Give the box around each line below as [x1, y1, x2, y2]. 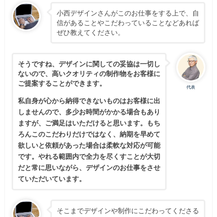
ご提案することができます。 [17, 78, 106, 87]
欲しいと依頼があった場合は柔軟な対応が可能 [17, 140, 160, 149]
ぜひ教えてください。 [56, 28, 124, 36]
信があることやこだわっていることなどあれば [56, 18, 199, 27]
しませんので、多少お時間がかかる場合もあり [17, 107, 160, 116]
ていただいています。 [17, 174, 86, 183]
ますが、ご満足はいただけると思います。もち [17, 118, 160, 127]
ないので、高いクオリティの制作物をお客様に [17, 69, 160, 77]
